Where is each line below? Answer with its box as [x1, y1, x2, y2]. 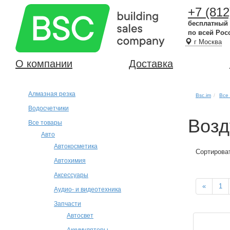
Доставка [129, 58, 173, 69]
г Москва [192, 38, 222, 46]
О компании [15, 58, 72, 69]
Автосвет [67, 212, 93, 219]
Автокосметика [54, 143, 98, 149]
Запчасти [54, 200, 81, 207]
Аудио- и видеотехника [54, 186, 121, 193]
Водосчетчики [28, 105, 69, 111]
